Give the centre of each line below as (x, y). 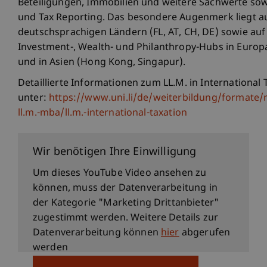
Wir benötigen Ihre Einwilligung (115, 153)
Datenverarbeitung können (97, 234)
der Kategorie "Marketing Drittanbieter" (126, 204)
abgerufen (205, 234)
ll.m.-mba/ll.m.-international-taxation (103, 114)
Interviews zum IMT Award (93, 140)
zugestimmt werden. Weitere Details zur (126, 219)
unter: (34, 99)
